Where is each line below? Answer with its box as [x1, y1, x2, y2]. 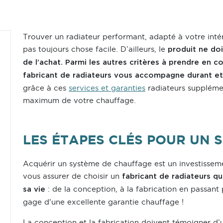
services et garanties [69, 84, 145, 92]
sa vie [23, 185, 45, 193]
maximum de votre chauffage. [23, 96, 136, 105]
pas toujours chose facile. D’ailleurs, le [23, 45, 168, 53]
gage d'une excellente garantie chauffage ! [23, 197, 184, 206]
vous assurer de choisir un [23, 171, 122, 180]
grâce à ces [23, 84, 69, 92]
